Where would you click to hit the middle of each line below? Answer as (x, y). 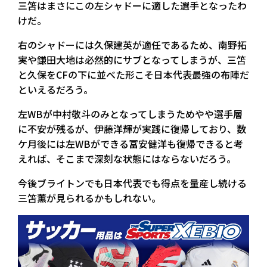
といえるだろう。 (55, 90)
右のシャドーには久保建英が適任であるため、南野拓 (132, 45)
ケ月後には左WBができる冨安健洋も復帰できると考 (131, 144)
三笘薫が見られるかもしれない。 (89, 198)
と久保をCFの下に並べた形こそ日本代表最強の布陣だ (133, 75)
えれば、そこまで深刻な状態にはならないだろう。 (127, 159)
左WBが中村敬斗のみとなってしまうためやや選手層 (130, 114)
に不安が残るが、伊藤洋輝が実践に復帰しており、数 (132, 129)
